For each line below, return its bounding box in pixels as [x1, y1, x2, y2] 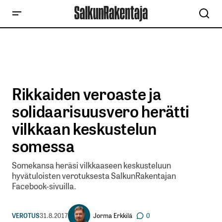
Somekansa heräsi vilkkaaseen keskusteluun [12, 159, 171, 171]
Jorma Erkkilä [93, 210, 132, 220]
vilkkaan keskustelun [12, 116, 157, 140]
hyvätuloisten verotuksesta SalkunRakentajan [12, 169, 176, 182]
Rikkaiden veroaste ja [12, 81, 162, 105]
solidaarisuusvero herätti [12, 99, 189, 122]
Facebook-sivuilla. [12, 179, 76, 192]
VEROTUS [12, 210, 40, 220]
